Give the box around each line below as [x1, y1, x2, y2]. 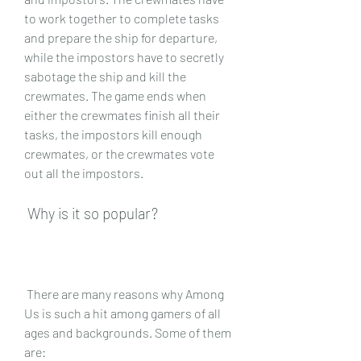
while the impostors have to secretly [24, 48, 224, 64]
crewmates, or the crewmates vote [24, 145, 214, 161]
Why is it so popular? [27, 203, 158, 222]
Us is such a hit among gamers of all [24, 305, 221, 321]
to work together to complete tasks [24, 10, 219, 26]
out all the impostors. [24, 164, 143, 180]
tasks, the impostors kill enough [24, 126, 202, 142]
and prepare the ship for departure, [24, 29, 218, 45]
